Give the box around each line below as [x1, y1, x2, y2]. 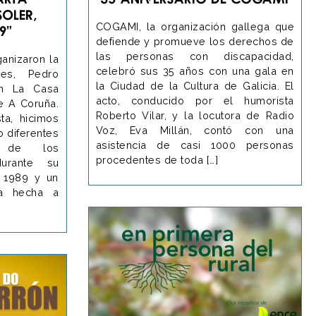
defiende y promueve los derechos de [95, 35, 294, 47]
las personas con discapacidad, [95, 49, 294, 62]
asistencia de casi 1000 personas [95, 138, 294, 151]
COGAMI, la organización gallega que [95, 20, 294, 32]
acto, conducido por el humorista [95, 94, 294, 107]
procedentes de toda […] [95, 153, 218, 166]
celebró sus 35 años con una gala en [95, 64, 294, 77]
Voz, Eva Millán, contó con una [95, 123, 294, 136]
